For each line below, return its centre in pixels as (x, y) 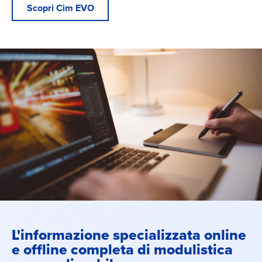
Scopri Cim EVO (60, 8)
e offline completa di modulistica (122, 250)
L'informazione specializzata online (129, 235)
